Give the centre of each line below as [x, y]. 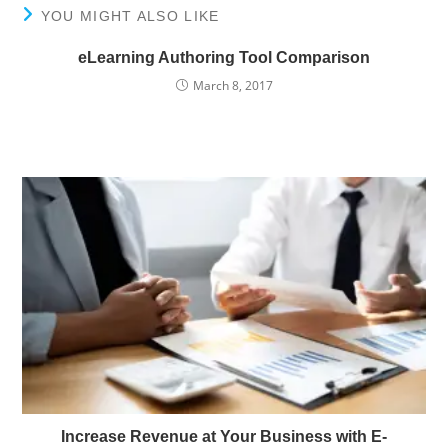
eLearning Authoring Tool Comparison [224, 58]
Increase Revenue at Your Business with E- [224, 436]
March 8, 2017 [232, 86]
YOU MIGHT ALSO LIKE [130, 16]
